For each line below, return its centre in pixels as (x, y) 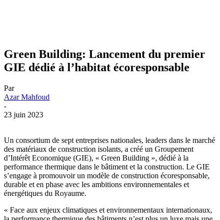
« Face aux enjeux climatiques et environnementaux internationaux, (108, 210)
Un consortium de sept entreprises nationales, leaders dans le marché (110, 140)
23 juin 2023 (24, 115)
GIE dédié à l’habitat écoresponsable (97, 68)
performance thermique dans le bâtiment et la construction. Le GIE (107, 167)
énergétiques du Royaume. (45, 193)
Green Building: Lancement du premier (105, 54)
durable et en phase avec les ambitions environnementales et (96, 185)
